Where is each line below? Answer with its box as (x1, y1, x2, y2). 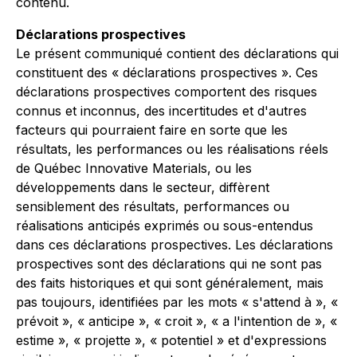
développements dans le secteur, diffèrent (16, 179, 269, 195)
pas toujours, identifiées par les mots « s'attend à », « (16, 294, 338, 310)
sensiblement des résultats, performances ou (16, 198, 289, 214)
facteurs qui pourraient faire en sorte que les (16, 122, 288, 138)
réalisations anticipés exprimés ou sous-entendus (16, 218, 313, 233)
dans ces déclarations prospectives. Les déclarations (16, 237, 333, 253)
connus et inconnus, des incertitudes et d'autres (16, 103, 307, 119)
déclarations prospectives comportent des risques (16, 84, 317, 100)
